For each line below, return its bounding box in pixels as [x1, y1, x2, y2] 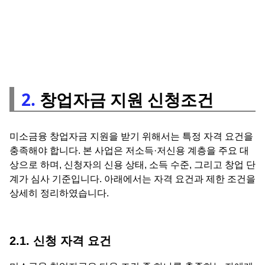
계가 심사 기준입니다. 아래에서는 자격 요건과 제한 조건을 [9, 173, 256, 184]
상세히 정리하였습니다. [9, 188, 109, 198]
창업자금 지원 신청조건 [35, 88, 214, 111]
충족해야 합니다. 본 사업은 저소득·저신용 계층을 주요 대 [9, 145, 249, 156]
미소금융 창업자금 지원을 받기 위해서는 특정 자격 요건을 [9, 131, 253, 141]
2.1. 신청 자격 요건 [9, 234, 111, 247]
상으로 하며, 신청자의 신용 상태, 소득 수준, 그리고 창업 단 [9, 159, 256, 170]
